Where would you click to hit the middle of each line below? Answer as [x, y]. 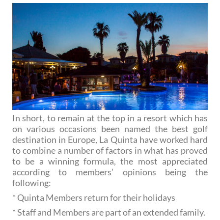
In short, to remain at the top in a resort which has [110, 118]
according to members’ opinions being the [110, 172]
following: [32, 183]
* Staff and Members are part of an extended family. [109, 212]
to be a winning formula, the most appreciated [110, 161]
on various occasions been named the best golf [110, 129]
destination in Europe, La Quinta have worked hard [110, 140]
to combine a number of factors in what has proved [110, 151]
